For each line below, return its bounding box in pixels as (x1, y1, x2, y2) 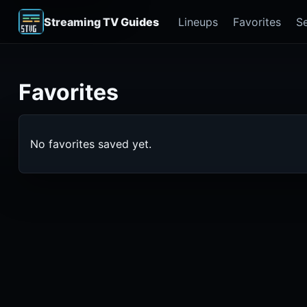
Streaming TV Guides (44, 14, 160, 29)
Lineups (177, 14, 218, 29)
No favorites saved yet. (29, 136, 151, 151)
